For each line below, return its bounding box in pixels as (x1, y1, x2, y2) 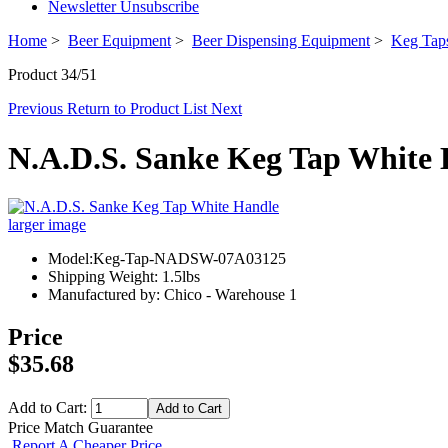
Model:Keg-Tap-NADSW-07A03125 (48, 250, 286, 268)
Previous (8, 100, 67, 118)
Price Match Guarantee (8, 418, 153, 436)
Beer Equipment (68, 32, 171, 50)
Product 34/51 (8, 66, 97, 84)
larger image (8, 216, 86, 234)
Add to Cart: (8, 398, 91, 416)
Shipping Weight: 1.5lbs (48, 268, 200, 286)
